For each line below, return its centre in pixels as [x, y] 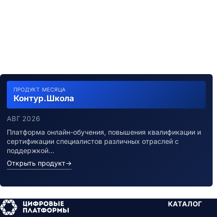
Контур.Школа [44, 98]
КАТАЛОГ [185, 204]
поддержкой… [31, 150]
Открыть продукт [36, 163]
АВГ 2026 [24, 118]
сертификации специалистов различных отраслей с [93, 141]
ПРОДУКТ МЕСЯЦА [40, 90]
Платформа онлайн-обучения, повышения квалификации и [104, 132]
